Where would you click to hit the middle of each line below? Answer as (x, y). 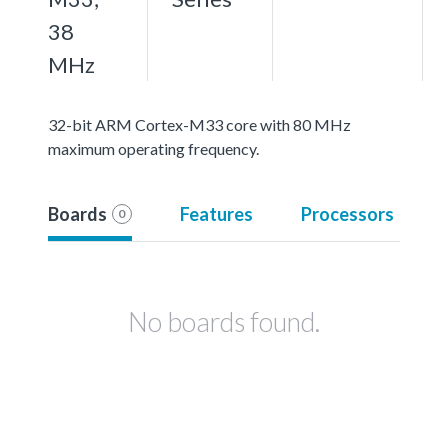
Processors (347, 213)
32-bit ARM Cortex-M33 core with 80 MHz (199, 124)
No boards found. (224, 321)
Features (216, 213)
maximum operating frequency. (153, 148)
